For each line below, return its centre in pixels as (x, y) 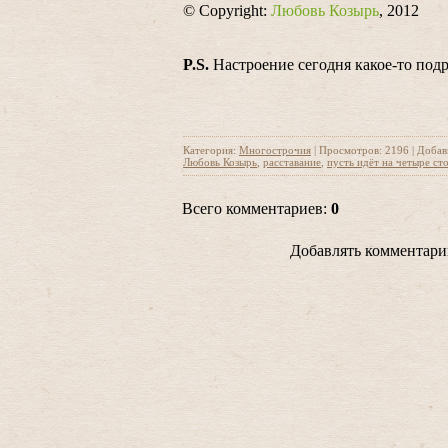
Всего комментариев (252, 208)
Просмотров (349, 150)
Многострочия (275, 150)
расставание (292, 162)
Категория (208, 150)
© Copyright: (227, 10)
